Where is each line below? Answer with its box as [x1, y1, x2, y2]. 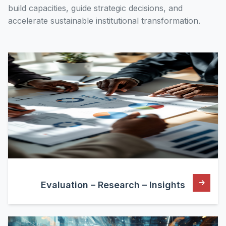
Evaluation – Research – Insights [41, 179, 185, 190]
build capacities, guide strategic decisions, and [8, 3, 183, 13]
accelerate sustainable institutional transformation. [8, 16, 200, 26]
